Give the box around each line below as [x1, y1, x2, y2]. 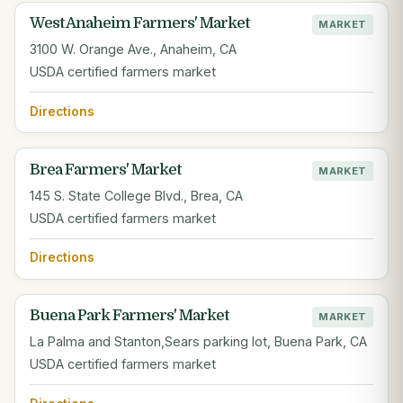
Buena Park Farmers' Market [30, 307, 228, 325]
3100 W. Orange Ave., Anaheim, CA [30, 41, 237, 58]
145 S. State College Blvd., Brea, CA [30, 187, 243, 203]
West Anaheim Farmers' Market [30, 14, 249, 32]
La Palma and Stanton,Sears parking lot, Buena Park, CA [30, 334, 367, 350]
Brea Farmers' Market [30, 160, 181, 178]
